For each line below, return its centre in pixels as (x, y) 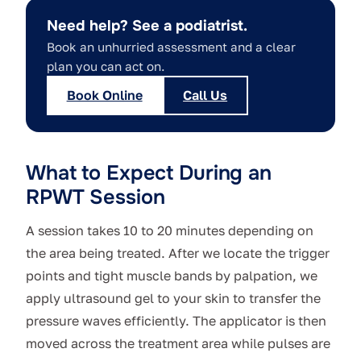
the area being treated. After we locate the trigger (178, 253)
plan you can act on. (106, 66)
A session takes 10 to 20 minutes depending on (170, 231)
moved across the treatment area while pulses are (178, 344)
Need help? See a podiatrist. (147, 25)
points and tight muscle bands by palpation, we (172, 276)
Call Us (205, 95)
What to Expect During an (149, 173)
